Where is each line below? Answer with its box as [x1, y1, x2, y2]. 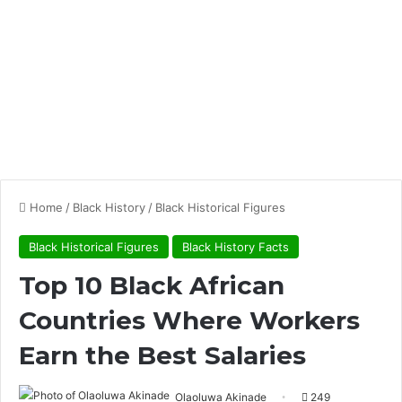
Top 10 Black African [19, 270, 284, 301]
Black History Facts [182, 240, 289, 254]
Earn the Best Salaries [19, 340, 306, 371]
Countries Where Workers [19, 305, 360, 336]
